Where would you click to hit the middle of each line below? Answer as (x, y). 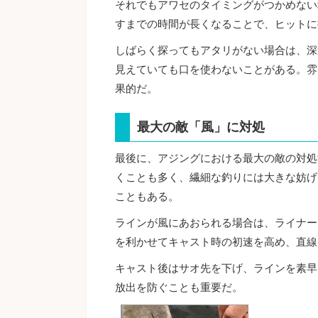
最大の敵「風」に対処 (201, 126)
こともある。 (147, 196)
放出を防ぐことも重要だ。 (179, 287)
